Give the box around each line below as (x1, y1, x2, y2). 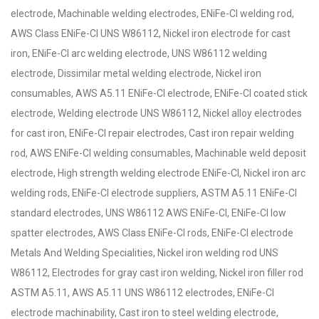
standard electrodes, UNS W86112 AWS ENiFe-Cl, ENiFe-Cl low (11, 207, 286, 219)
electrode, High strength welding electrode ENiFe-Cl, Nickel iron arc (11, 167, 305, 179)
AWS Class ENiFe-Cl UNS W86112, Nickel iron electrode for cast (11, 28, 291, 39)
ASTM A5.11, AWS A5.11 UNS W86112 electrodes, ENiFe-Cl (11, 287, 274, 298)
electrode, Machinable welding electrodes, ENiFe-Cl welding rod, (11, 8, 294, 19)
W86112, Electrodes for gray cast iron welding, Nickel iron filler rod (11, 267, 303, 278)
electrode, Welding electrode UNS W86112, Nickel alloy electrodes (11, 108, 302, 119)
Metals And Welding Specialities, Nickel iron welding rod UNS (11, 247, 278, 258)
